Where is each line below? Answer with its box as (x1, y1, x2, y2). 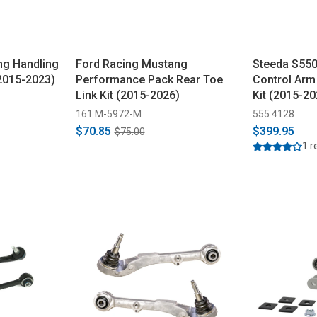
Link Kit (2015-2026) (75, 88, 180, 102)
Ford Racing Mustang (75, 57, 188, 71)
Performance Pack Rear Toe (75, 73, 223, 86)
